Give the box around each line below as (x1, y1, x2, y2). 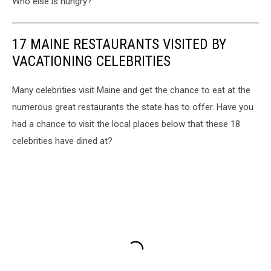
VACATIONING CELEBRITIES (12, 52, 171, 70)
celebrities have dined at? (12, 135, 113, 146)
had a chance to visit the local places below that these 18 (12, 118, 240, 129)
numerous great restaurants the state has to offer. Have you (12, 101, 253, 113)
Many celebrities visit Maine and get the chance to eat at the (12, 84, 250, 96)
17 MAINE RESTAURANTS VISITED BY (12, 35, 226, 53)
